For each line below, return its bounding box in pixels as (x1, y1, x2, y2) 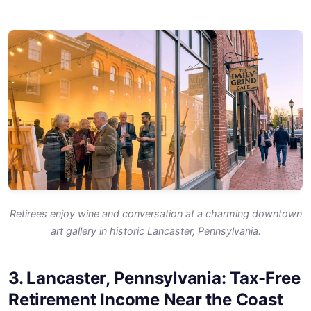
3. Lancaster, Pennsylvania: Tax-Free (8, 267, 301, 288)
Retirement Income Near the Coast (8, 289, 283, 310)
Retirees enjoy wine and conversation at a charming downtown (9, 207, 302, 219)
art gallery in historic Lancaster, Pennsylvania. (50, 224, 261, 237)
